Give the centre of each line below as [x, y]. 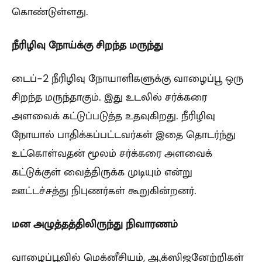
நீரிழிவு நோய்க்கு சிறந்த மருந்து [87, 45]
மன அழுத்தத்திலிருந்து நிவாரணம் [95, 224]
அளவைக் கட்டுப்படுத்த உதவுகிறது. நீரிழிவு [113, 116]
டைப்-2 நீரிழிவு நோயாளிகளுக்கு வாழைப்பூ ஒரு [127, 78]
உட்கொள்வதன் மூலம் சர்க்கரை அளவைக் [112, 153]
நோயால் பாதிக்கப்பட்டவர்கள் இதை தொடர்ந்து [124, 134]
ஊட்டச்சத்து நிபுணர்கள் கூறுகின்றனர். [104, 190]
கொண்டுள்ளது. [50, 11]
